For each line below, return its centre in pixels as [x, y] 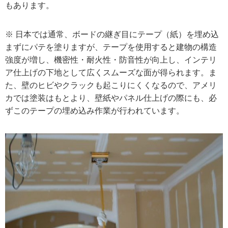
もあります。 [30, 6]
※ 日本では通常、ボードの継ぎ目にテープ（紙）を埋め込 [112, 35]
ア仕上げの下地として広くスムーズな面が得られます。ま [111, 73]
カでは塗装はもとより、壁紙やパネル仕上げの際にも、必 [111, 98]
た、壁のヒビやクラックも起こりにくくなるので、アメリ [111, 85]
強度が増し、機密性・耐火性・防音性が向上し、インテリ [111, 60]
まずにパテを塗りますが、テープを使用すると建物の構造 [111, 47]
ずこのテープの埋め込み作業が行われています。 [95, 111]
